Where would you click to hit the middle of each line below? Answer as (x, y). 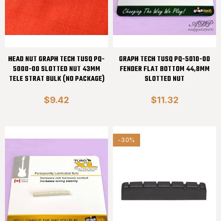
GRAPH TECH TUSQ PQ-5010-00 (165, 60)
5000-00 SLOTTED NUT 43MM (56, 70)
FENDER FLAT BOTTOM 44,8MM (165, 70)
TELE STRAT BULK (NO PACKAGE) (56, 79)
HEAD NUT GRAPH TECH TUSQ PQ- (56, 60)
